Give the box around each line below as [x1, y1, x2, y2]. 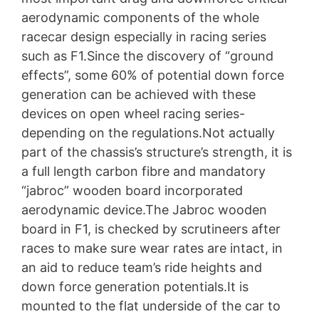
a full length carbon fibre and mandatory [21, 164, 266, 179]
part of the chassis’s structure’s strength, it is [21, 145, 292, 160]
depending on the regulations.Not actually [21, 125, 275, 141]
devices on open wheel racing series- [21, 106, 245, 122]
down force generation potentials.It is [21, 279, 249, 295]
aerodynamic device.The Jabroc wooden [21, 202, 267, 218]
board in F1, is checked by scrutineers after [21, 221, 281, 237]
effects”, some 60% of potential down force [21, 68, 284, 83]
